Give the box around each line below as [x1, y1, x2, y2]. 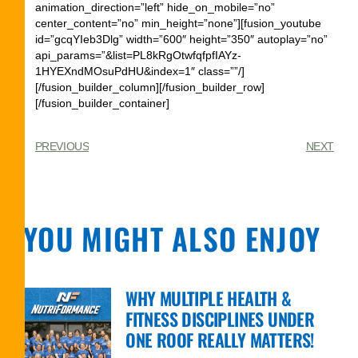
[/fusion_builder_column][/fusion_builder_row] [34, 80, 265, 93]
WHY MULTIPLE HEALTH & [125, 285, 292, 311]
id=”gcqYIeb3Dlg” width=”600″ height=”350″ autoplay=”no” [34, 32, 328, 46]
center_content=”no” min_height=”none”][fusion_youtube [34, 16, 321, 30]
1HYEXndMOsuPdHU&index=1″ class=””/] [34, 64, 245, 78]
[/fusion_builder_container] [34, 96, 169, 109]
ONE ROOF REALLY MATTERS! [125, 327, 314, 352]
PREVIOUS [34, 139, 89, 153]
